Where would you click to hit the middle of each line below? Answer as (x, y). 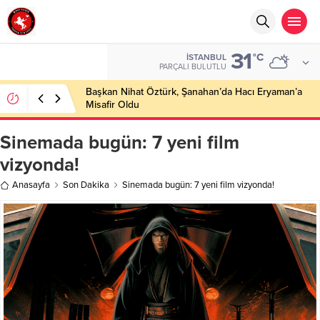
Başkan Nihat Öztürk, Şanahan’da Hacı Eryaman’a (194, 92)
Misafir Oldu (112, 105)
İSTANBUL (206, 57)
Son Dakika (86, 185)
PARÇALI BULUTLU (193, 67)
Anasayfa (31, 185)
